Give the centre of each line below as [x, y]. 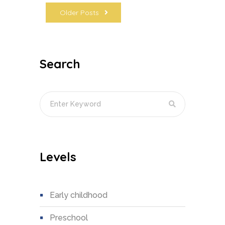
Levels [58, 156]
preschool [72, 217]
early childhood [81, 195]
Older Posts [80, 12]
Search [60, 64]
